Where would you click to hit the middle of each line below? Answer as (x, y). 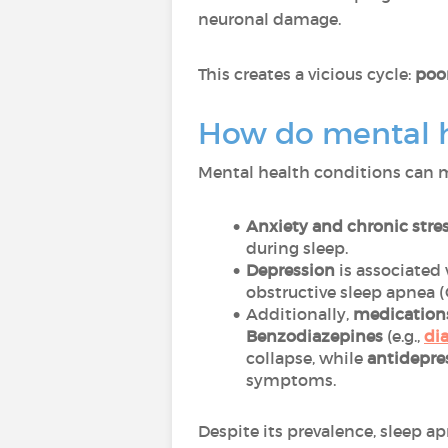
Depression (290, 270)
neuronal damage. (269, 19)
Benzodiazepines (314, 336)
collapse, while (306, 358)
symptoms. (291, 380)
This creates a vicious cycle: (306, 74)
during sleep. (297, 248)
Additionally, (299, 314)
